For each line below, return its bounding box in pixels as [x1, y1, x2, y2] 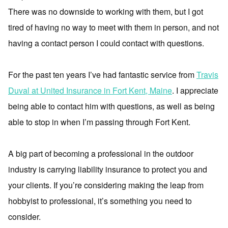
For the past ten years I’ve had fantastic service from [8, 69, 196, 80]
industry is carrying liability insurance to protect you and [8, 163, 207, 175]
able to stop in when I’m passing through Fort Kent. [8, 116, 190, 128]
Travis [196, 69, 218, 80]
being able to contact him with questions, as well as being [8, 100, 215, 112]
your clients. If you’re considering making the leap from [8, 179, 204, 191]
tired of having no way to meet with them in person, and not [8, 21, 219, 33]
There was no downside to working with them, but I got [8, 6, 203, 17]
